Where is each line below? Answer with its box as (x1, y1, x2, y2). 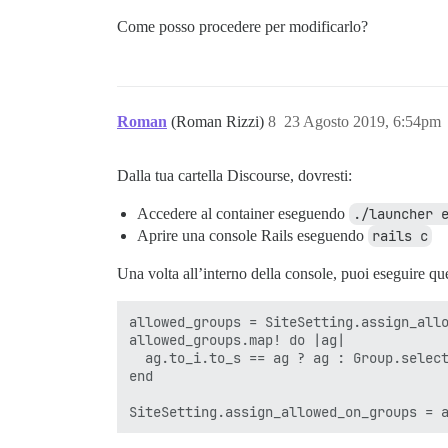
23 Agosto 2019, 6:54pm (284, 112, 441, 130)
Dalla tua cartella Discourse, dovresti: (117, 166, 352, 184)
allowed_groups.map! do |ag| (129, 330, 353, 349)
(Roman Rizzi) (171, 112, 268, 130)
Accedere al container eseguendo (137, 204, 349, 222)
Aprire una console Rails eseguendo (137, 226, 368, 244)
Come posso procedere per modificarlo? (117, 17, 368, 35)
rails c (372, 226, 428, 245)
